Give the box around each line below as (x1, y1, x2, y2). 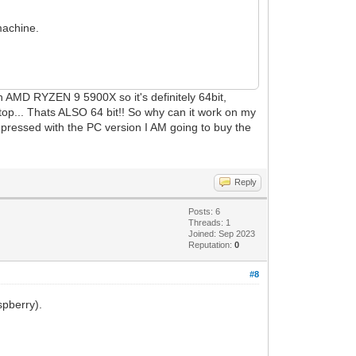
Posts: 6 (188, 206, 221, 216)
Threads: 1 (188, 217, 231, 227)
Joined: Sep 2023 (188, 228, 256, 238)
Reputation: (188, 239, 235, 250)
